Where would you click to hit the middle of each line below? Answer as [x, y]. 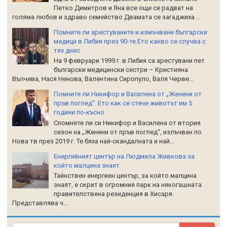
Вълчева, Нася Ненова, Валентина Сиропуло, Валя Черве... [103, 79]
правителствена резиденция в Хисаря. [114, 194]
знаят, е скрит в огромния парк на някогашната [128, 185]
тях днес [67, 50]
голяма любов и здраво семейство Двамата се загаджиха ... [106, 17]
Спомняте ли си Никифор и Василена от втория [127, 123]
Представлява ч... [40, 203]
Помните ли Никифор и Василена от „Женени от [128, 94]
